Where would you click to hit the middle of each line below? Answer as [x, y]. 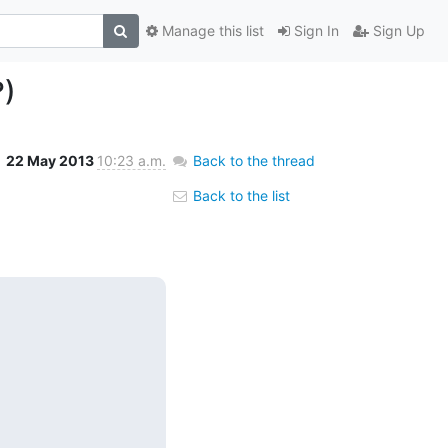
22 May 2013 [51, 160]
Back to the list [239, 195]
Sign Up [396, 31]
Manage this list [210, 31]
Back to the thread [253, 160]
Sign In [314, 31]
